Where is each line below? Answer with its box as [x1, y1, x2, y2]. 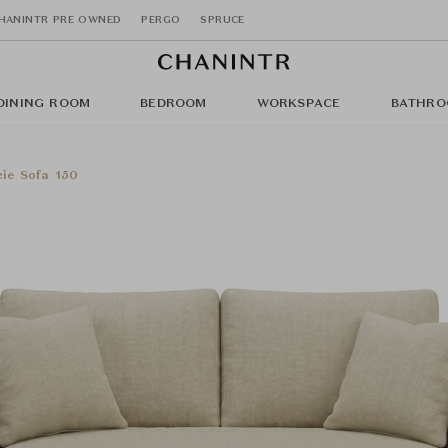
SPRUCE [200, 14, 245, 25]
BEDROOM [140, 98, 207, 110]
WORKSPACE [256, 98, 341, 110]
